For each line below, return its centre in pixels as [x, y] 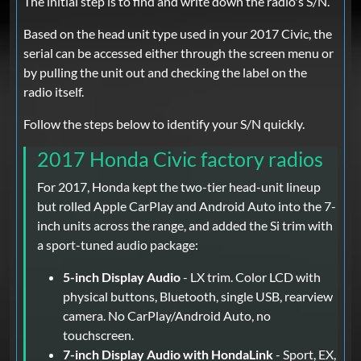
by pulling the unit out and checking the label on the [165, 73]
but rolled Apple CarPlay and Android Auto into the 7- [187, 206]
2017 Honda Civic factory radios [180, 159]
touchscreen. [98, 335]
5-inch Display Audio [122, 277]
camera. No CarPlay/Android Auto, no [167, 316]
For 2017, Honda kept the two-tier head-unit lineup [179, 187]
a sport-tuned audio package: [118, 245]
